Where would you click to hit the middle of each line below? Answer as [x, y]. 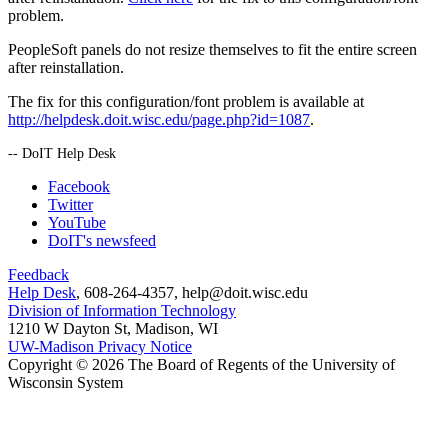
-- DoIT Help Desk [62, 152]
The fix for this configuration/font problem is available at [186, 101]
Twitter [70, 204]
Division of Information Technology [122, 310]
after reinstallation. [66, 67]
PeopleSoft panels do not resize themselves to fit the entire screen [212, 49]
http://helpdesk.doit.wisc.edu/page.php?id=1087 [159, 119]
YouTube [77, 222]
